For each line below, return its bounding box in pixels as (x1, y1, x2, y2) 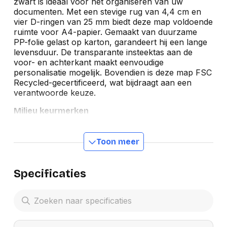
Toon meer (96, 137, 139, 147)
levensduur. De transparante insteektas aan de (13, 47, 193, 58)
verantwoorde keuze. (13, 88, 96, 98)
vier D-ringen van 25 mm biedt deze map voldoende (13, 17, 213, 27)
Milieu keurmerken (13, 106, 89, 116)
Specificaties (13, 167, 86, 181)
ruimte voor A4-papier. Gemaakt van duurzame (13, 27, 197, 37)
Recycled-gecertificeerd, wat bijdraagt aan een (13, 78, 192, 88)
